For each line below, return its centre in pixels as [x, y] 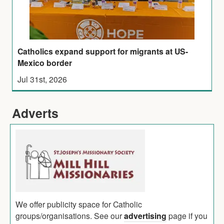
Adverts [35, 113]
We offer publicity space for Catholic [79, 204]
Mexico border [45, 62]
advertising [145, 215]
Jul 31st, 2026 [42, 79]
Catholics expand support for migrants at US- [103, 51]
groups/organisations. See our [70, 215]
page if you [187, 215]
